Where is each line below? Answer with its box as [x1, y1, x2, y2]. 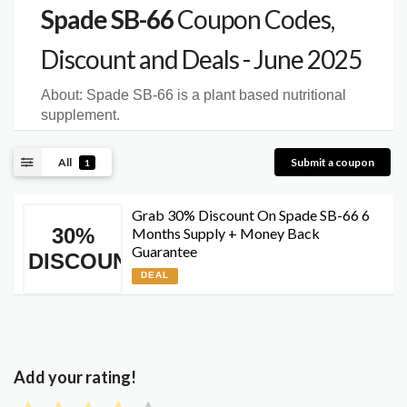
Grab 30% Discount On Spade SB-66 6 [132, 205, 370, 223]
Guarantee [132, 242, 197, 260]
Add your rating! [14, 366, 136, 387]
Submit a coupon [291, 154, 374, 169]
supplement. [41, 107, 120, 124]
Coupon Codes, [174, 4, 334, 35]
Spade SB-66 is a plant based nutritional [83, 87, 346, 104]
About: [41, 87, 83, 104]
